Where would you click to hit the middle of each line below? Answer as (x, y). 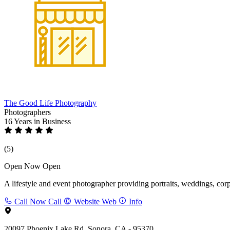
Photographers (27, 112)
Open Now (22, 166)
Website (87, 201)
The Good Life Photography (50, 103)
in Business (52, 121)
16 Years (19, 121)
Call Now (30, 201)
